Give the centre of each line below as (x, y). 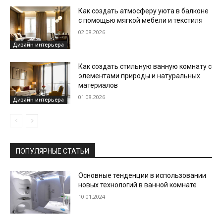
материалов (98, 85)
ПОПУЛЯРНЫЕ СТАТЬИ (53, 151)
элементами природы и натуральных (139, 76)
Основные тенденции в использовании (142, 176)
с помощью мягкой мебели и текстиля (141, 21)
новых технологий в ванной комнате (138, 185)
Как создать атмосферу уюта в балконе (144, 11)
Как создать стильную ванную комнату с (145, 66)
